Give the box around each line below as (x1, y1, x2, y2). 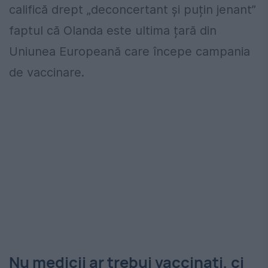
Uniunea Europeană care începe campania (9, 44, 250, 59)
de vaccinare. (9, 65, 84, 80)
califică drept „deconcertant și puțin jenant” (9, 2, 256, 17)
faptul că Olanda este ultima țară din (9, 23, 217, 38)
